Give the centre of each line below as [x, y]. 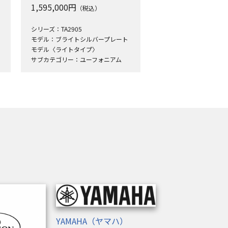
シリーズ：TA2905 [56, 29]
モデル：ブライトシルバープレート [80, 39]
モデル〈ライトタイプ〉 [65, 49]
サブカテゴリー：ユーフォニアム [76, 59]
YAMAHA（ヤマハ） [92, 221]
